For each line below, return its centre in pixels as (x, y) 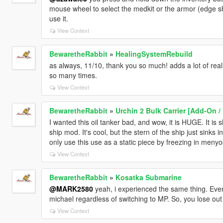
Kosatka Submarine (148, 177)
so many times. (73, 75)
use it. (58, 18)
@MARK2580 (71, 188)
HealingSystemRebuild (154, 54)
